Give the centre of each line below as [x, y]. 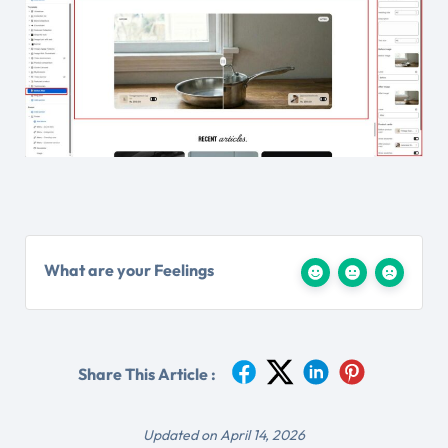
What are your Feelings [129, 269]
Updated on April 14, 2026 [224, 434]
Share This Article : [147, 373]
